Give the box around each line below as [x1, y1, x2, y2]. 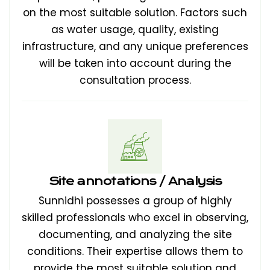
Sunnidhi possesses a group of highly [38, 193, 232, 208]
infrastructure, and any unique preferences [22, 39, 248, 54]
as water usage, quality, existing [51, 22, 219, 37]
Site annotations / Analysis [48, 174, 222, 188]
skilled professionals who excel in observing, [22, 210, 248, 225]
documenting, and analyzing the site [38, 227, 232, 242]
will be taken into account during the [39, 56, 231, 71]
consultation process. [79, 73, 191, 87]
